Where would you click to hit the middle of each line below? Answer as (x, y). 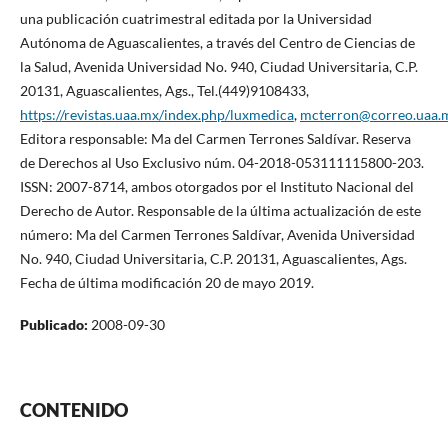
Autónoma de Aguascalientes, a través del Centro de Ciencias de (217, 42)
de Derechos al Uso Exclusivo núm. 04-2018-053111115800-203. (221, 162)
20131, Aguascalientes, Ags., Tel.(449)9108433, (164, 90)
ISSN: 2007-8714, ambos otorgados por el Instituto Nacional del (216, 186)
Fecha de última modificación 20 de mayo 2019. (166, 282)
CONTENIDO (73, 409)
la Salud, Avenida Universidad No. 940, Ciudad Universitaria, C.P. (218, 66)
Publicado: (55, 324)
